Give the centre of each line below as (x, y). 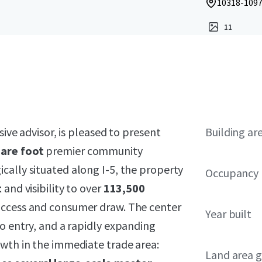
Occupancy (232, 173)
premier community (94, 151)
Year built (228, 214)
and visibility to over (54, 188)
